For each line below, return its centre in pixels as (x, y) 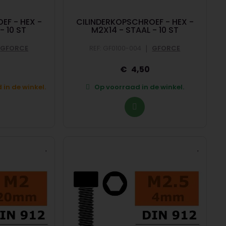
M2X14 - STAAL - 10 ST (135, 30)
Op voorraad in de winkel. (139, 87)
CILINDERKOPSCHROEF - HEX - (135, 22)
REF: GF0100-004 (116, 48)
